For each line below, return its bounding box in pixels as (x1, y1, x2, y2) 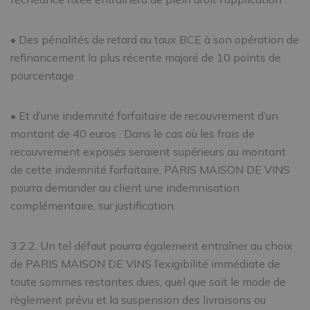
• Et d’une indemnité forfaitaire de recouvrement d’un (10, 109, 278, 122)
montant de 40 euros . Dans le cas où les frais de (10, 127, 255, 140)
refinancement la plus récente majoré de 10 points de (10, 51, 281, 64)
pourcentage (10, 69, 74, 82)
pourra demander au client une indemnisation (10, 181, 239, 194)
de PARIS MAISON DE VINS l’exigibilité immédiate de (10, 257, 280, 271)
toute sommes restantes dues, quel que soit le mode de (10, 275, 286, 289)
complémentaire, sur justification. (10, 199, 176, 212)
